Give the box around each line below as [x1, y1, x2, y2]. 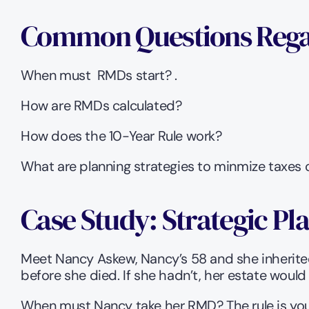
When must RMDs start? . [21, 66, 177, 84]
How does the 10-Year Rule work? [21, 127, 226, 145]
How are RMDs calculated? [21, 97, 185, 114]
